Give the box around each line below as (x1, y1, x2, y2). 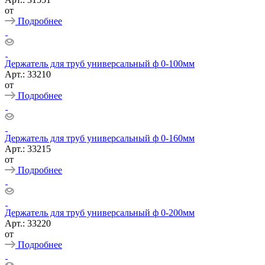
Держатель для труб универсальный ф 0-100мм (5, 58, 195, 69)
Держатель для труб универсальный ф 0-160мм (5, 132, 195, 143)
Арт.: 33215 (5, 143, 51, 154)
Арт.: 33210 (5, 69, 51, 79)
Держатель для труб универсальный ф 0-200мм (5, 207, 195, 218)
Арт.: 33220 (5, 218, 51, 228)
